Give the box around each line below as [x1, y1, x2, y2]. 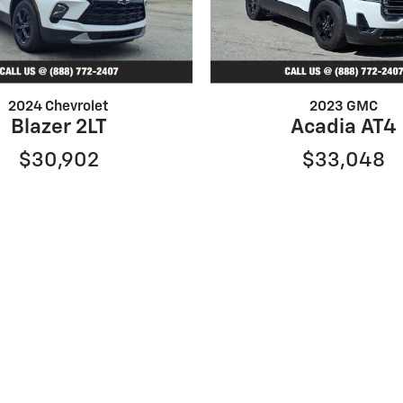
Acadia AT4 [291, 116, 398, 138]
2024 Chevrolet [8, 99, 110, 113]
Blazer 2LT [10, 116, 107, 138]
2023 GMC [309, 99, 379, 113]
